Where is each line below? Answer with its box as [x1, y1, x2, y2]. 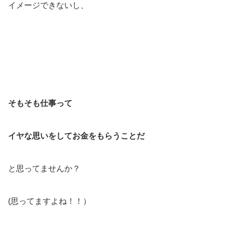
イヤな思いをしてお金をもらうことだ [8, 132, 145, 141]
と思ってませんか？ [8, 164, 80, 173]
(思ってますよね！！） [8, 197, 91, 206]
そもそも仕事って [8, 99, 72, 108]
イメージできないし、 [8, 1, 88, 10]
